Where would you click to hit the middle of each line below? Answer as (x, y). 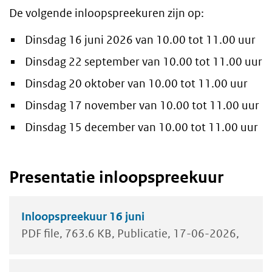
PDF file (40, 234)
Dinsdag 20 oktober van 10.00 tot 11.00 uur (136, 84)
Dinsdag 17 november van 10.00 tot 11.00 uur (142, 106)
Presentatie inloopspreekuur (116, 177)
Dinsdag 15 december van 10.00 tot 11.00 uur (141, 127)
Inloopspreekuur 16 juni (83, 217)
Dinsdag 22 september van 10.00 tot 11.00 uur (144, 62)
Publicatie (142, 234)
